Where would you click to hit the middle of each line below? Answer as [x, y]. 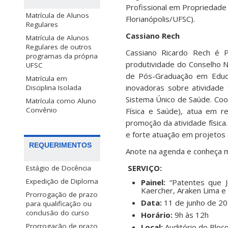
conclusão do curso [58, 213]
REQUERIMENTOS [60, 145]
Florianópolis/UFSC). [160, 19]
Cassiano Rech [153, 36]
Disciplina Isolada [54, 88]
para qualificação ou [59, 204]
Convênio [41, 110]
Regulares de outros [59, 47]
